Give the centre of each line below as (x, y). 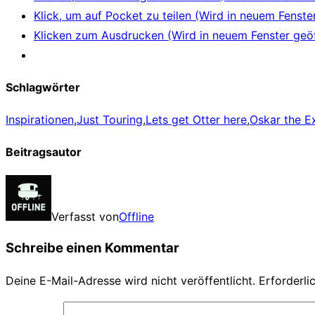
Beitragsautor (44, 152)
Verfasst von (85, 216)
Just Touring (110, 120)
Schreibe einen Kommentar (92, 248)
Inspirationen (40, 120)
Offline (136, 216)
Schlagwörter (43, 87)
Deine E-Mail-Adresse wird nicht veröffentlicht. (130, 281)
